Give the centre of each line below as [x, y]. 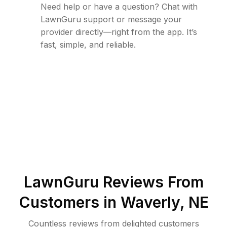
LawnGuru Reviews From [113, 182]
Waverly [150, 202]
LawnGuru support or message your [111, 20]
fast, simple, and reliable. [88, 45]
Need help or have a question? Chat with [119, 7]
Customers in [69, 202]
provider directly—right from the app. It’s [119, 32]
